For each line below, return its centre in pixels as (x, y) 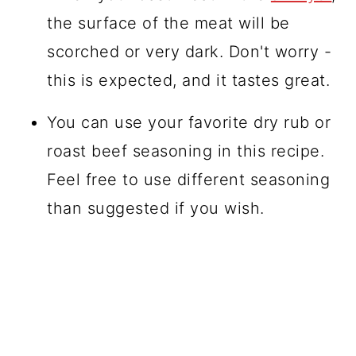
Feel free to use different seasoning (189, 179)
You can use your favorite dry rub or (189, 122)
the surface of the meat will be (168, 23)
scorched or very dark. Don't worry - (190, 51)
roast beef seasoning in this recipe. (186, 151)
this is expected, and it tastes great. (189, 80)
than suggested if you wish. (156, 208)
